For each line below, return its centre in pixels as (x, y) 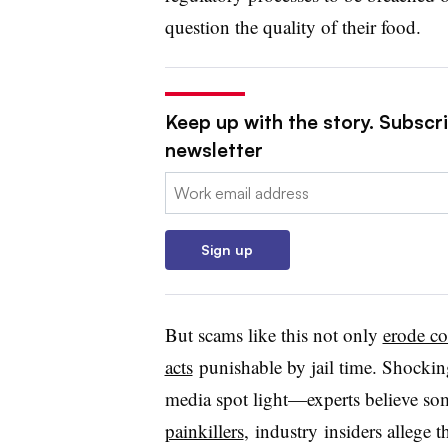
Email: (185, 184)
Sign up (227, 250)
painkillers (204, 431)
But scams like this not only (273, 335)
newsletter (213, 150)
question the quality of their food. (292, 27)
